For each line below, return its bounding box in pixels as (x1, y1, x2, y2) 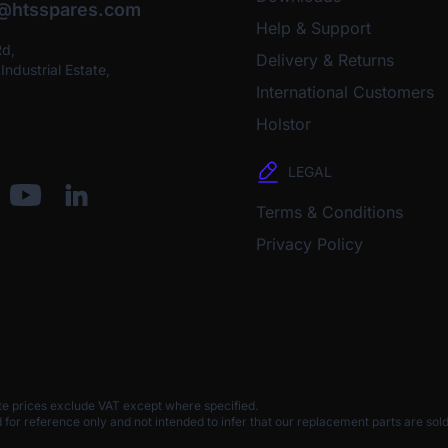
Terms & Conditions (256, 202, 403, 223)
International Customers (256, 82, 434, 103)
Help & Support (256, 18, 371, 39)
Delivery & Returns (256, 50, 394, 71)
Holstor (256, 114, 311, 135)
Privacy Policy (256, 234, 363, 255)
